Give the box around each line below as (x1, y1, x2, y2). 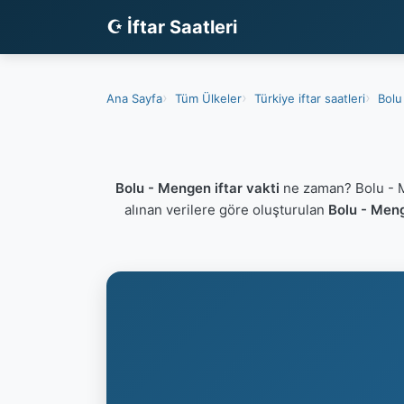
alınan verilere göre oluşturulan (124, 201, 328, 218)
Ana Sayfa (106, 90, 162, 106)
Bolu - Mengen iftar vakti (115, 179, 280, 197)
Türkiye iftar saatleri (254, 90, 365, 106)
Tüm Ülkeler (175, 90, 242, 106)
